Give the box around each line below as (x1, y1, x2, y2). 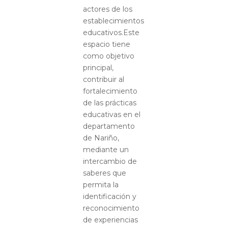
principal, (82, 63, 113, 72)
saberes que (82, 168, 126, 178)
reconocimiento (82, 203, 139, 213)
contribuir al (82, 74, 124, 84)
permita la (82, 180, 119, 189)
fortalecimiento (82, 86, 137, 96)
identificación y (82, 191, 136, 201)
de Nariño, (82, 133, 119, 142)
